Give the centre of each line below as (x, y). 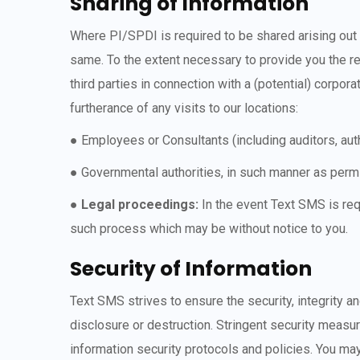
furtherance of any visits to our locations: (184, 108)
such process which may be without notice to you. (209, 229)
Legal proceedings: (140, 205)
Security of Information (191, 269)
